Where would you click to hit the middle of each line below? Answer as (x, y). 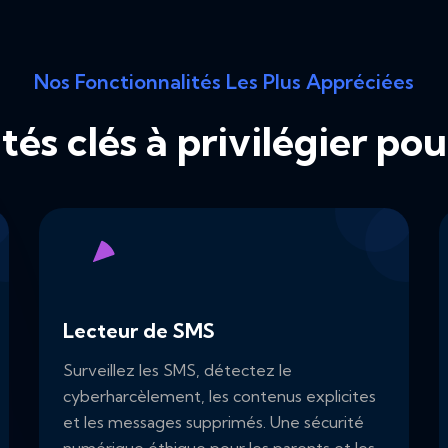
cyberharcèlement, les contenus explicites (219, 396)
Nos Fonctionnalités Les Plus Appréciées (224, 82)
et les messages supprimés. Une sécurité (213, 422)
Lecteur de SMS (139, 331)
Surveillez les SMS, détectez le (177, 370)
